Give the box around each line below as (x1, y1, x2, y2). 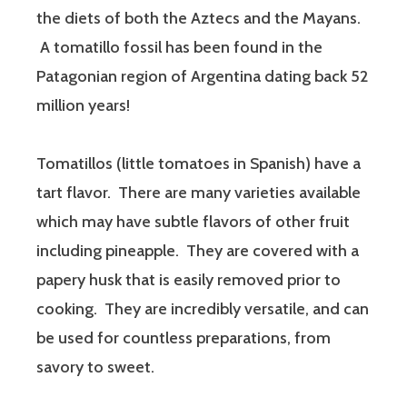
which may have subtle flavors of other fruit (36, 211, 350, 232)
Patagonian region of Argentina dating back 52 (36, 65, 368, 86)
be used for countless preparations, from (36, 327, 331, 348)
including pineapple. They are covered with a (36, 240, 359, 261)
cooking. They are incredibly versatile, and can (36, 298, 369, 319)
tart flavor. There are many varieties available (36, 182, 361, 203)
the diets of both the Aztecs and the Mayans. (36, 7, 361, 28)
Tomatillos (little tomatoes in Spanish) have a (36, 153, 361, 174)
